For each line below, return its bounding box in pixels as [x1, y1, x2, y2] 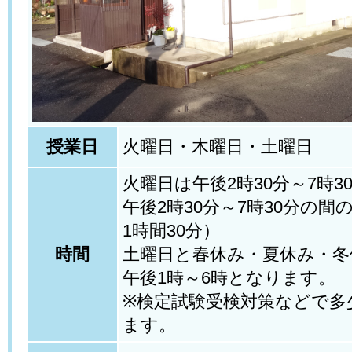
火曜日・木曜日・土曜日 [122, 137, 313, 156]
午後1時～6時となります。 [122, 268, 335, 288]
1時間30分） [122, 221, 220, 240]
